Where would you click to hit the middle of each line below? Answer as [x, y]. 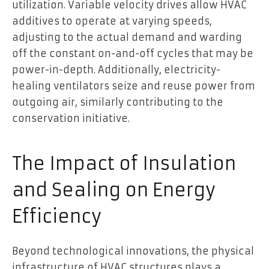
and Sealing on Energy [114, 190]
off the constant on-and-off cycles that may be [133, 53]
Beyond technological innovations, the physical [133, 251]
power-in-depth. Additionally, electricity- [116, 69]
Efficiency [57, 216]
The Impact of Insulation [124, 163]
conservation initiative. [71, 118]
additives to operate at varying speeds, [112, 21]
